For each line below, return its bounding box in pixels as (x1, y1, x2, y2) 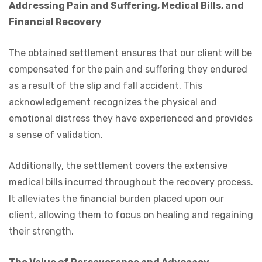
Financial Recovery (9, 16, 102, 28)
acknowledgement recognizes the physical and (9, 96, 217, 108)
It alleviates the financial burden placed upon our (9, 193, 224, 205)
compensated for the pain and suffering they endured (9, 64, 247, 75)
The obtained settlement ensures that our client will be (9, 47, 252, 59)
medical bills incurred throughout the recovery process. (9, 177, 253, 188)
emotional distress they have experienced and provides (9, 113, 253, 125)
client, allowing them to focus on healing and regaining (9, 209, 253, 221)
